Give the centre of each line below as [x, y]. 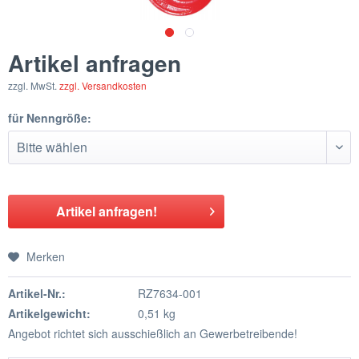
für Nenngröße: [50, 117]
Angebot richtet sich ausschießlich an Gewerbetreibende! [153, 333]
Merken [46, 256]
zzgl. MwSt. [34, 85]
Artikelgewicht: [49, 313]
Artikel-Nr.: [37, 293]
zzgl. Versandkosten [103, 85]
